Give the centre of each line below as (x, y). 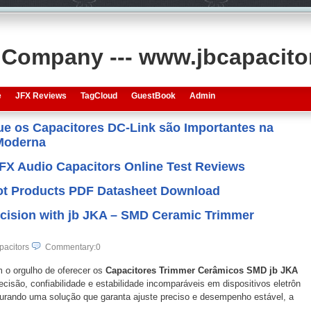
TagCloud (99, 96)
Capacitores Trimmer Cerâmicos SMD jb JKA (201, 270)
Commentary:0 (73, 247)
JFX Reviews (41, 96)
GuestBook (153, 96)
